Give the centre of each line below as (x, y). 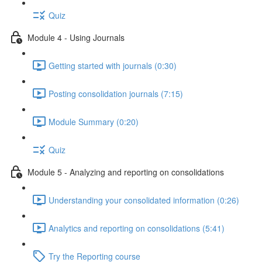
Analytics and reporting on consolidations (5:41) (137, 228)
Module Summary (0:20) (94, 121)
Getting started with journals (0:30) (113, 65)
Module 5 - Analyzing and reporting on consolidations (126, 172)
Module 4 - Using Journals (76, 37)
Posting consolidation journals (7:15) (116, 93)
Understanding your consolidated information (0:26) (144, 200)
